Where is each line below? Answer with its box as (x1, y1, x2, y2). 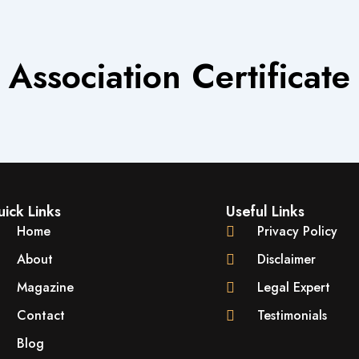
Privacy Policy (257, 222, 338, 240)
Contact (16, 306, 65, 325)
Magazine (16, 278, 74, 296)
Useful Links (225, 201, 305, 222)
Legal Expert (257, 278, 331, 296)
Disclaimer (257, 250, 317, 268)
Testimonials (257, 306, 328, 325)
